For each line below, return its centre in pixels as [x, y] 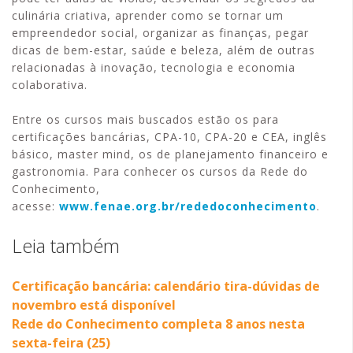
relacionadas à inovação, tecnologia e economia [154, 68]
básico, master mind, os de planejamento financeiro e [170, 154]
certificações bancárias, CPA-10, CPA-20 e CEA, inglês [169, 137]
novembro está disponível [94, 305]
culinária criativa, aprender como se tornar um [148, 16]
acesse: [35, 206]
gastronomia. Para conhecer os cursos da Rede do [160, 172]
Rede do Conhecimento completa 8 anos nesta [158, 324]
